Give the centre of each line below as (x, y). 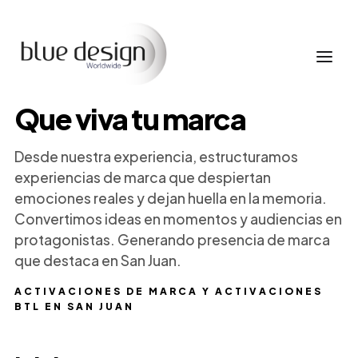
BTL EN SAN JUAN (74, 306)
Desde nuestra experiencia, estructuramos (156, 157)
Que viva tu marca (130, 119)
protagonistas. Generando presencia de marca (172, 240)
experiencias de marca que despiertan (142, 177)
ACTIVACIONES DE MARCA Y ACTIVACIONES (168, 291)
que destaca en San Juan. (97, 261)
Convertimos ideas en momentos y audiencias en (178, 219)
